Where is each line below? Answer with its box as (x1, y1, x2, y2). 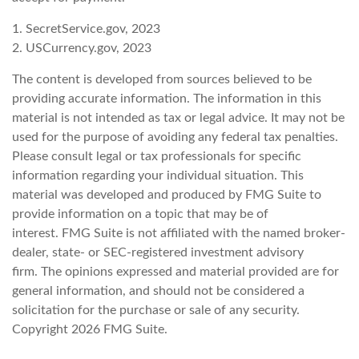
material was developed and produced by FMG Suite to (12, 188, 321, 201)
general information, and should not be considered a (12, 284, 305, 297)
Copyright (12, 322, 71, 336)
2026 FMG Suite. (71, 322, 167, 336)
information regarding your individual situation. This (12, 168, 304, 182)
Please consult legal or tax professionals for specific (12, 149, 301, 163)
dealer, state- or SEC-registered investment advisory (12, 245, 304, 259)
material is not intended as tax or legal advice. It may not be (12, 111, 345, 124)
